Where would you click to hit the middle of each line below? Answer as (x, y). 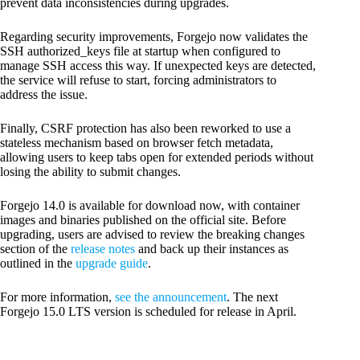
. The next (252, 297)
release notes (103, 248)
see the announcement (171, 297)
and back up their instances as (212, 248)
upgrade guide (112, 263)
